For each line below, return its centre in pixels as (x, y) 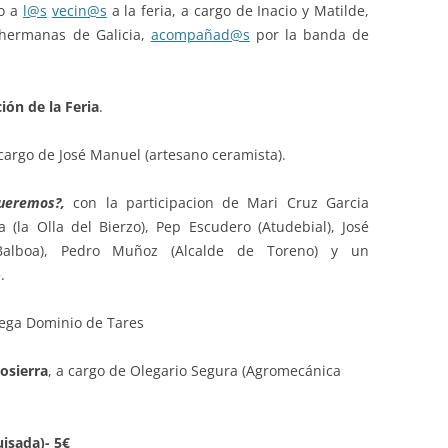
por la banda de (309, 34)
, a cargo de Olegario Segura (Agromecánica (194, 370)
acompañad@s (200, 34)
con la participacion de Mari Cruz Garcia (221, 202)
